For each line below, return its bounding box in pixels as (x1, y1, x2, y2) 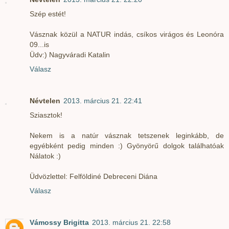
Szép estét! (30, 9, 66, 18)
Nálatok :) (30, 151, 61, 160)
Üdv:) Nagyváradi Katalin (30, 50, 110, 59)
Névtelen (30, 96, 60, 105)
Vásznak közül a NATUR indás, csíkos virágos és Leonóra (30, 30, 224, 38)
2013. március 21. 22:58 (92, 218, 171, 226)
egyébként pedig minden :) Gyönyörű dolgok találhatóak (30, 141, 224, 150)
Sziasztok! (30, 110, 62, 119)
